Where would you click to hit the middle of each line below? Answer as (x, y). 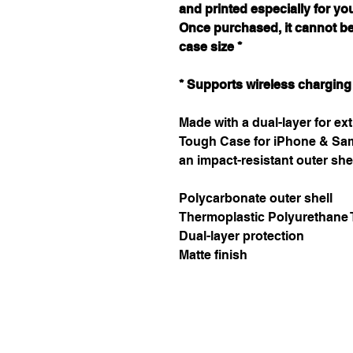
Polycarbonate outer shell (256, 198)
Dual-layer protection (242, 236)
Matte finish (213, 255)
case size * (210, 47)
